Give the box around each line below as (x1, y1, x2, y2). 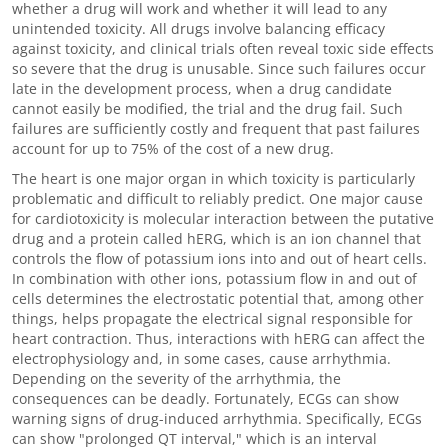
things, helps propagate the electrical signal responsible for (12, 309, 413, 328)
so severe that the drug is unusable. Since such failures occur (12, 59, 426, 78)
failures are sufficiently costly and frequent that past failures (12, 119, 420, 138)
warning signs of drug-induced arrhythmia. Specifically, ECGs (12, 409, 422, 428)
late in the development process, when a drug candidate (12, 79, 392, 98)
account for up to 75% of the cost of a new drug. (12, 139, 334, 158)
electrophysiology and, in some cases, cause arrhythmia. (12, 349, 391, 368)
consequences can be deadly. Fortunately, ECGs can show (12, 389, 399, 408)
